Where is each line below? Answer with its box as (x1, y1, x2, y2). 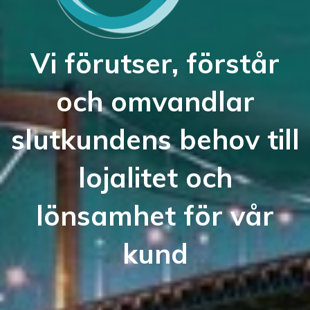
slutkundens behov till (10, 122, 300, 157)
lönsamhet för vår (36, 198, 274, 233)
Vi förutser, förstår (30, 46, 280, 81)
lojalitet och (77, 160, 232, 195)
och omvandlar (55, 84, 255, 119)
